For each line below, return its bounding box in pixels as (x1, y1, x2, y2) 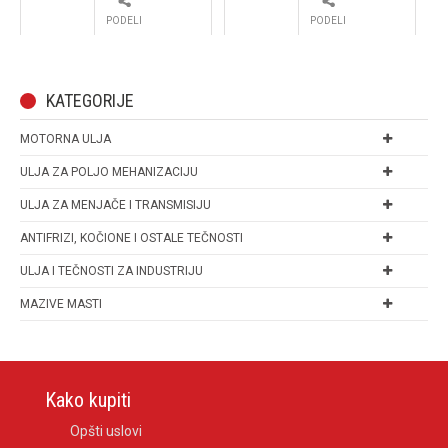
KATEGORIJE (46, 90, 134, 112)
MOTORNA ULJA (20, 132, 111, 147)
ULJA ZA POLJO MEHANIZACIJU (20, 165, 198, 180)
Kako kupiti (45, 388, 131, 413)
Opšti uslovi (70, 423, 142, 440)
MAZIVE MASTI (20, 297, 102, 312)
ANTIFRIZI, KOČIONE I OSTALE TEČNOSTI (20, 231, 243, 246)
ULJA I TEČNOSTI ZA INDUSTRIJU (20, 264, 203, 279)
